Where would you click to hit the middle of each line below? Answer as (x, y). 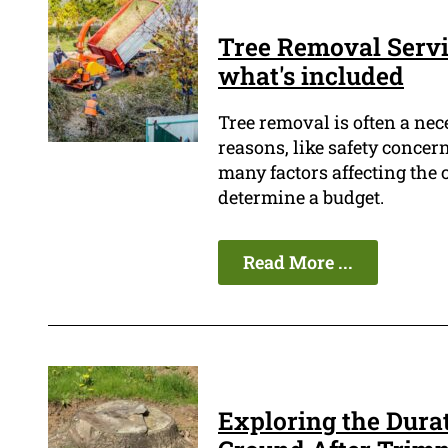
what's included (311, 76)
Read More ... (298, 262)
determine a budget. (301, 197)
